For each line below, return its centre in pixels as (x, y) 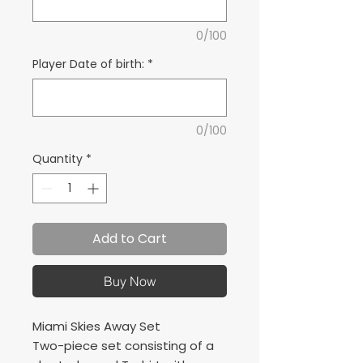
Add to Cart (130, 239)
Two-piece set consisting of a (123, 346)
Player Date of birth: (88, 64)
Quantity (58, 159)
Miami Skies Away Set (96, 326)
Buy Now (130, 281)
